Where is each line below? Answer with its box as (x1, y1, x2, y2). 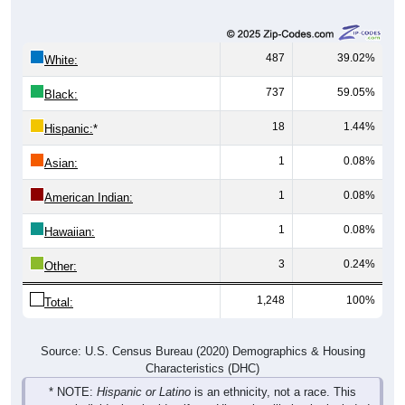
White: (44, 53, 78, 68)
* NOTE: (49, 385, 97, 400)
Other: (44, 259, 77, 274)
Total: (44, 296, 73, 310)
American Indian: (44, 191, 133, 205)
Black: (44, 88, 78, 102)
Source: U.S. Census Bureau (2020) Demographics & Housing (40, 344, 365, 359)
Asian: (44, 156, 78, 171)
